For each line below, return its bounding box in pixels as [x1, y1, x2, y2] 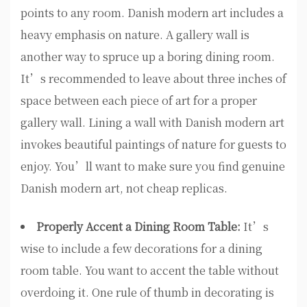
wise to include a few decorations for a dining [21, 241, 262, 257]
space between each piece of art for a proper [21, 93, 257, 109]
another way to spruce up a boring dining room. [21, 49, 275, 65]
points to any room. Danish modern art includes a [21, 5, 284, 21]
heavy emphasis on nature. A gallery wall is [21, 27, 249, 43]
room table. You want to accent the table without [21, 262, 279, 279]
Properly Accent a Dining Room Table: [36, 219, 243, 235]
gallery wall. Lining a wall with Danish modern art [21, 114, 284, 131]
